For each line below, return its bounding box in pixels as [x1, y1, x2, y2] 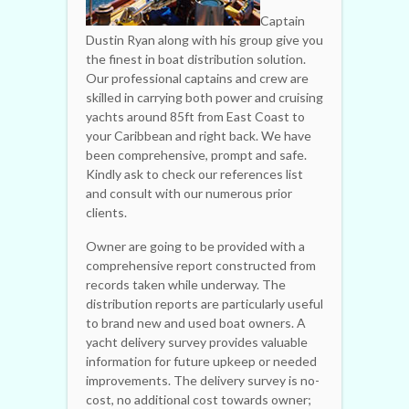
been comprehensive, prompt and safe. [86, 146, 307, 163]
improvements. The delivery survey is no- [86, 372, 320, 388]
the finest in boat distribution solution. [86, 50, 306, 67]
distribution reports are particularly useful [86, 295, 323, 311]
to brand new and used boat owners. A [86, 314, 306, 330]
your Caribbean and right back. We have [86, 127, 311, 143]
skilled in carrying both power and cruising [86, 89, 323, 105]
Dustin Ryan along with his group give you [86, 31, 323, 47]
